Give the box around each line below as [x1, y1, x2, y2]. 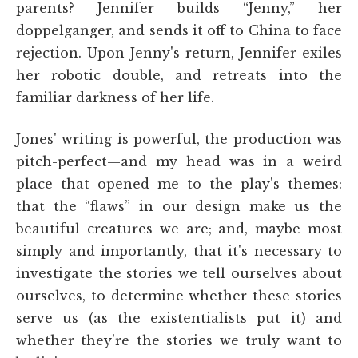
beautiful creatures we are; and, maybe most [16, 220, 342, 237]
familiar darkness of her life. [16, 89, 214, 105]
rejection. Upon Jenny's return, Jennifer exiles [16, 44, 342, 61]
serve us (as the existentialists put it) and [16, 309, 342, 326]
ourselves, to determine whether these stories [16, 287, 342, 304]
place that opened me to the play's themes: [16, 175, 342, 192]
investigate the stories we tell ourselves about [16, 265, 342, 281]
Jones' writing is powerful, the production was [16, 130, 342, 147]
